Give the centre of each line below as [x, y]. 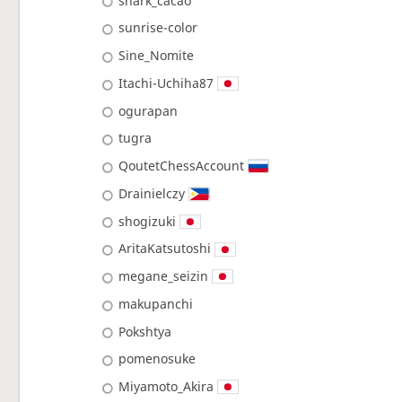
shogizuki [148, 221]
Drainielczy [152, 193]
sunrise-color [158, 28]
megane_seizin [164, 276]
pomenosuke [157, 359]
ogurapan [149, 110]
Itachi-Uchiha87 [166, 83]
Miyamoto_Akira [166, 387]
